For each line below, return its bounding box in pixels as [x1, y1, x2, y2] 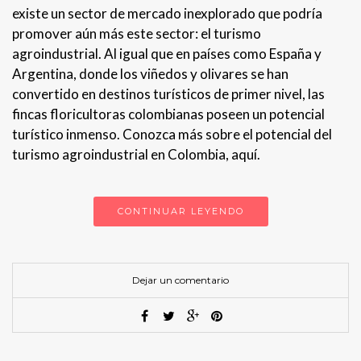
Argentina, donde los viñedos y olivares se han [12, 64, 288, 82]
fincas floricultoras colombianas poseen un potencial [12, 105, 325, 122]
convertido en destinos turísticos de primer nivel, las [12, 85, 325, 102]
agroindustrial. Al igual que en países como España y [12, 44, 322, 62]
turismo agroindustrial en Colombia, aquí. [12, 145, 260, 163]
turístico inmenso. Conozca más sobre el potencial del [12, 125, 332, 143]
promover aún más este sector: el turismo [12, 24, 261, 42]
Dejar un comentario [132, 273, 229, 286]
